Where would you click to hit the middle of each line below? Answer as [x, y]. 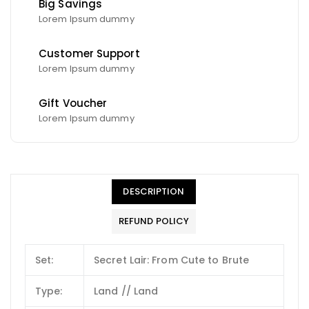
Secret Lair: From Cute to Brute [172, 260]
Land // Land [126, 291]
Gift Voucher [73, 103]
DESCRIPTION [154, 191]
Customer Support [89, 53]
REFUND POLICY [154, 221]
